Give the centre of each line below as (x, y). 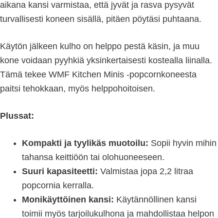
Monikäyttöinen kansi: (68, 200)
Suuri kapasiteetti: (60, 172)
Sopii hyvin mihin (182, 143)
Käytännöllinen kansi (155, 200)
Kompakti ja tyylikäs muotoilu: (85, 143)
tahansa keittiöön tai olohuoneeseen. (93, 157)
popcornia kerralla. (58, 186)
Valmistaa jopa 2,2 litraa (145, 172)
